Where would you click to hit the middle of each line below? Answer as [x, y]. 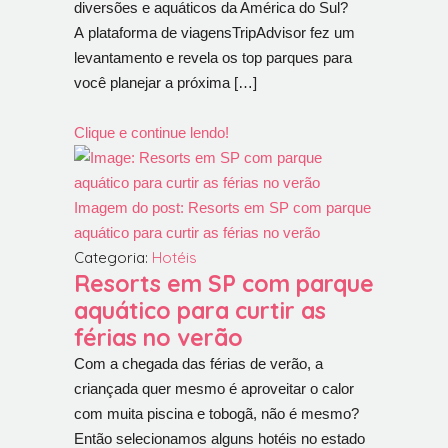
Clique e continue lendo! [151, 132]
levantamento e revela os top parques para [213, 57]
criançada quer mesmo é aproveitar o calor [214, 388]
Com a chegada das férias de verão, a [198, 363]
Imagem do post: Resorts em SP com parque [222, 207]
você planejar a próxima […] [165, 82]
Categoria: [113, 257]
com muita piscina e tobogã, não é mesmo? [216, 413]
